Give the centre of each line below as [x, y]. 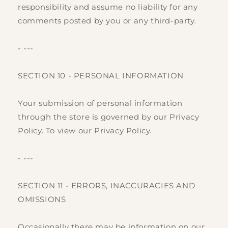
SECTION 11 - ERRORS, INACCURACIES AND [107, 186]
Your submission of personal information [100, 103]
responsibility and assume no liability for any [108, 7]
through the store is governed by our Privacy [109, 117]
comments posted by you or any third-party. [107, 21]
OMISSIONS [42, 199]
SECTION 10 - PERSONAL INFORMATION [101, 76]
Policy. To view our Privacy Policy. [85, 131]
